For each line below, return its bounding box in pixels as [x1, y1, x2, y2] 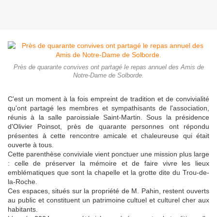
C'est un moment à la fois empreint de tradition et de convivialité [8, 95, 209, 103]
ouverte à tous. [8, 141, 56, 149]
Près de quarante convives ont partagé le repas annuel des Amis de [13, 64, 204, 71]
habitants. [8, 205, 40, 214]
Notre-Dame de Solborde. [73, 72, 144, 79]
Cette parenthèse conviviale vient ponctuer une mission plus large [8, 150, 209, 158]
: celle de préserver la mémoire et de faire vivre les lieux [8, 159, 209, 168]
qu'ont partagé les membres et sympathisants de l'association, [8, 104, 209, 112]
